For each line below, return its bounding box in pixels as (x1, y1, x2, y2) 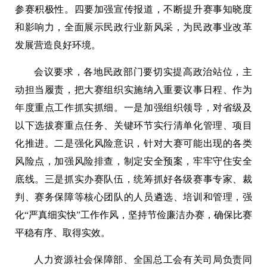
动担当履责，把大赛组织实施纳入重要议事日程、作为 (15, 85, 252, 95)
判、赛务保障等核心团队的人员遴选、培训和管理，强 (15, 192, 252, 203)
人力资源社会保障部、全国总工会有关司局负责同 (34, 254, 252, 265)
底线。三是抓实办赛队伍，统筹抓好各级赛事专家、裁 (15, 174, 252, 185)
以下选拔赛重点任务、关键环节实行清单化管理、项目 (15, 120, 252, 131)
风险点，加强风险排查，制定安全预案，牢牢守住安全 (15, 156, 252, 167)
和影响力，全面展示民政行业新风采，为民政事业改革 (15, 22, 252, 33)
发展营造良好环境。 (15, 40, 101, 51)
